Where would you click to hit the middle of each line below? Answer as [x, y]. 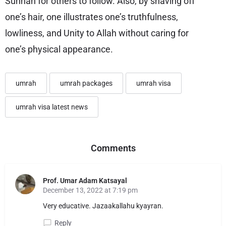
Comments [113, 148]
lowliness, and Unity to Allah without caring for [97, 33]
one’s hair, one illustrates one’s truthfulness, [92, 17]
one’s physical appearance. [59, 49]
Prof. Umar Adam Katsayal [85, 181]
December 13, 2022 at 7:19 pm [90, 190]
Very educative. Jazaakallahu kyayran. [103, 206]
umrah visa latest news [52, 107]
